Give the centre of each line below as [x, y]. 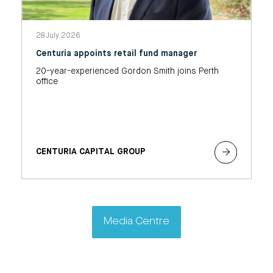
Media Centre [136, 222]
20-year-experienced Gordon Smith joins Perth [127, 72]
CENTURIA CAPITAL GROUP [90, 152]
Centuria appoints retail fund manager [116, 54]
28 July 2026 [58, 36]
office [47, 82]
